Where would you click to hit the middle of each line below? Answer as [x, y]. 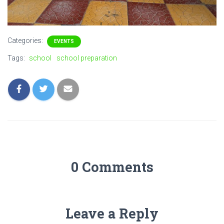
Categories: [26, 40]
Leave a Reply [112, 213]
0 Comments [112, 166]
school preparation [87, 58]
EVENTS [64, 41]
